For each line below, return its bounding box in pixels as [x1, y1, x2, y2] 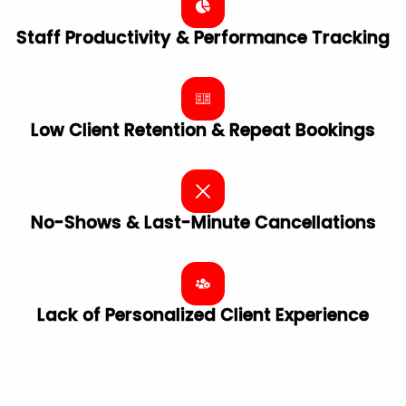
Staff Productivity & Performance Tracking [16, 24, 390, 50]
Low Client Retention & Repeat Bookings [31, 117, 375, 142]
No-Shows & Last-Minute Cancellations [30, 209, 376, 235]
